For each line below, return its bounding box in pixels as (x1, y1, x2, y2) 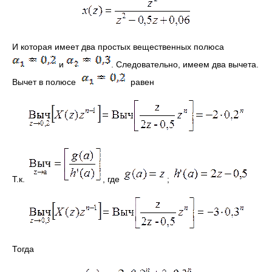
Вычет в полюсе (12, 77, 78, 87)
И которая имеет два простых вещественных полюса (12, 42, 224, 52)
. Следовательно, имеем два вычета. (111, 59, 259, 69)
